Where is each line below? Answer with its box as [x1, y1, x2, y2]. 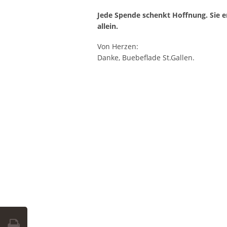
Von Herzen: [97, 41, 138, 51]
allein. [97, 21, 118, 31]
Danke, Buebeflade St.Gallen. [97, 52, 195, 62]
